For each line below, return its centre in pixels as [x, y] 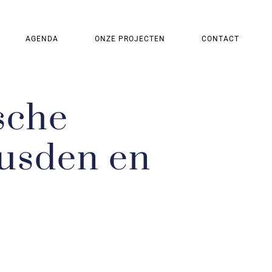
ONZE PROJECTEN [130, 39]
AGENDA [42, 39]
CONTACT [221, 39]
